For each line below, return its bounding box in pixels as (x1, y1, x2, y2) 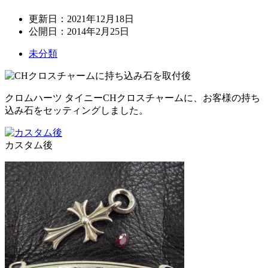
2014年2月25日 (67, 26, 129, 36)
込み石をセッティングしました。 (5, 105, 148, 115)
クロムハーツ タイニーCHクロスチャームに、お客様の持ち (5, 92, 260, 103)
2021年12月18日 (67, 13, 134, 24)
